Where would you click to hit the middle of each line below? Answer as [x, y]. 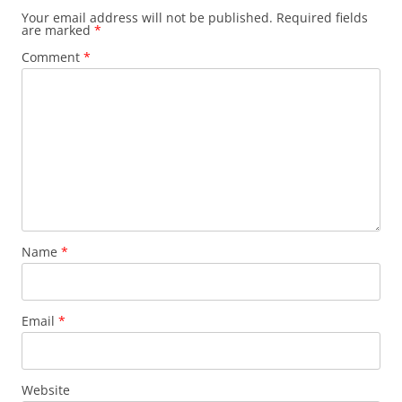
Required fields [322, 17]
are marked [58, 30]
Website [46, 390]
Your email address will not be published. [147, 17]
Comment [52, 57]
